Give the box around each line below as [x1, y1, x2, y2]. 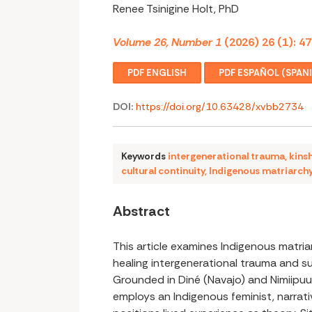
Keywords [121, 150, 168, 163]
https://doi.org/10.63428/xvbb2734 [136, 100, 304, 114]
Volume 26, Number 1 [113, 34, 221, 49]
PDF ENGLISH [127, 66, 187, 79]
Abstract [113, 202, 170, 221]
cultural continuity [121, 164, 205, 178]
